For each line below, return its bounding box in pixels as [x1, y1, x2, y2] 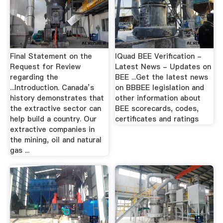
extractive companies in [9, 124, 95, 134]
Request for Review [9, 61, 81, 72]
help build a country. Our [9, 113, 97, 124]
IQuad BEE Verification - [115, 51, 202, 61]
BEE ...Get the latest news [115, 72, 209, 82]
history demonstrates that [9, 93, 104, 103]
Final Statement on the [9, 51, 92, 61]
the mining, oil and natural [9, 134, 102, 145]
